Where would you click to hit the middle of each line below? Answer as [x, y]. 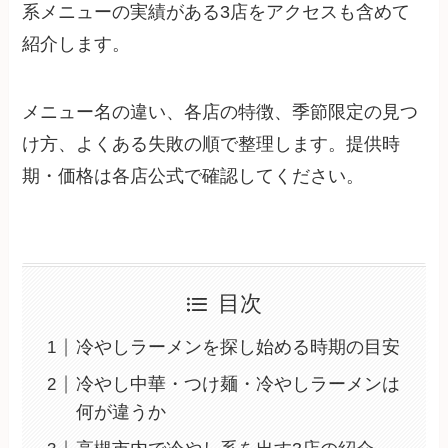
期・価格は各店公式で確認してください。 [193, 175]
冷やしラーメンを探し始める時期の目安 [238, 347]
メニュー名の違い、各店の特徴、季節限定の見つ [220, 111]
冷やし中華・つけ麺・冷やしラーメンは [238, 384]
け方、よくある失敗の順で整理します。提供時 [211, 143]
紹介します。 [76, 43]
